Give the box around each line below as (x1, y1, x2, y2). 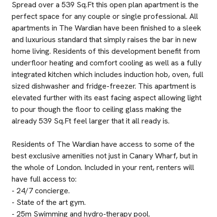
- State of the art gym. (12, 197, 86, 207)
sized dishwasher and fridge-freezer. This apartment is (12, 81, 196, 91)
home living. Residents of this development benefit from (12, 46, 200, 56)
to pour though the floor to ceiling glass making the (12, 104, 182, 114)
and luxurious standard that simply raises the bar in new (12, 34, 197, 45)
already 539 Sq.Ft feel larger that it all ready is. (12, 116, 170, 126)
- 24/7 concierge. (12, 186, 70, 196)
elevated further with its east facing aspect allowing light (12, 93, 201, 103)
